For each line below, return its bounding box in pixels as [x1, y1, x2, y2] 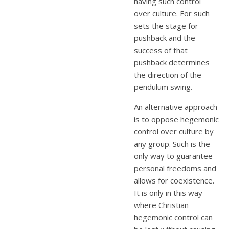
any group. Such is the [134, 138, 210, 149]
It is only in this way [134, 187, 202, 198]
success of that [134, 44, 188, 55]
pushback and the [134, 32, 195, 43]
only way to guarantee [134, 150, 213, 161]
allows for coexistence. [134, 175, 214, 186]
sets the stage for [134, 20, 198, 31]
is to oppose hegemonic [134, 113, 219, 124]
